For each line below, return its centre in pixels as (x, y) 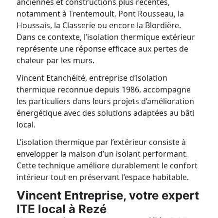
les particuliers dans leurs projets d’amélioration (106, 101)
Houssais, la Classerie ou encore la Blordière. (99, 25)
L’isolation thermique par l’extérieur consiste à (101, 142)
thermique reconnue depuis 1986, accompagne (104, 90)
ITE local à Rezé (62, 209)
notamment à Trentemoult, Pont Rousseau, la (100, 14)
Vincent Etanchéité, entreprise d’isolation (92, 78)
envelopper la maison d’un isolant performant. (102, 154)
